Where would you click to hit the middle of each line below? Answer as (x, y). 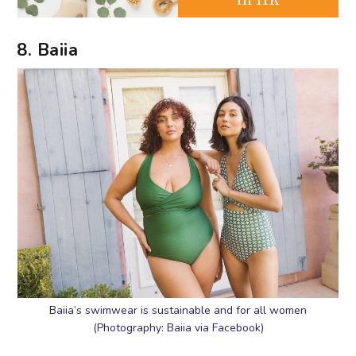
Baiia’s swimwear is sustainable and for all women (178, 310)
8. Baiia (48, 50)
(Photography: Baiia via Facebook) (178, 327)
